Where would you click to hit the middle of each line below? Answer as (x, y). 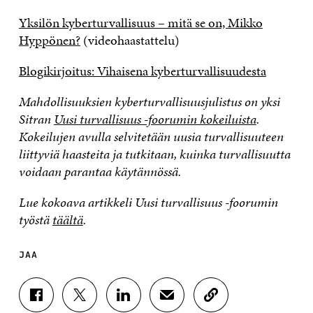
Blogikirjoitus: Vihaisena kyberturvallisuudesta (142, 71)
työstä (35, 219)
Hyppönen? (49, 40)
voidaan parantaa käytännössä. (100, 171)
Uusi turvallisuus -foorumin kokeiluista (155, 119)
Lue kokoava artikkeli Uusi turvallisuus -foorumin (148, 202)
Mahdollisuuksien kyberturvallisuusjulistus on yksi (149, 101)
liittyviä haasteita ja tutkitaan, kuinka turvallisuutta (154, 154)
